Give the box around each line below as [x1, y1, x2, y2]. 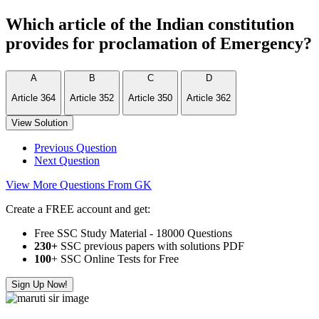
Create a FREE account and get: [6, 202, 150, 215]
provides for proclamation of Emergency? [6, 34, 312, 53]
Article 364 [11, 93, 56, 104]
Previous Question [34, 141, 117, 154]
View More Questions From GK [6, 178, 152, 191]
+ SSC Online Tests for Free [51, 252, 179, 265]
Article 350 [128, 93, 172, 104]
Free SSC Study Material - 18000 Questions [34, 226, 232, 239]
